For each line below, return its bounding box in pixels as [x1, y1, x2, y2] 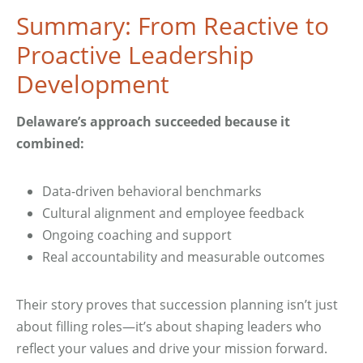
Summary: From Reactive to [16, 9, 329, 42]
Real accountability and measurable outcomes [42, 248, 325, 266]
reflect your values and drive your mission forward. [16, 340, 327, 357]
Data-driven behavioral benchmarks [42, 182, 262, 200]
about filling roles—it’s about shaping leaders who [16, 318, 322, 335]
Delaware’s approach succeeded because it [16, 113, 290, 130]
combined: [16, 135, 84, 152]
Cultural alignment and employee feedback [42, 204, 304, 222]
